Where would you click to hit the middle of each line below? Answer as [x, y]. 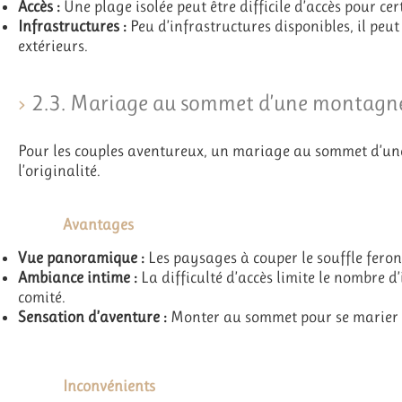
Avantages [98, 224]
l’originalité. [59, 170]
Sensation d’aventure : [92, 317]
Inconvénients [109, 386]
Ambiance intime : [78, 278]
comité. [42, 297]
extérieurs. [53, 46]
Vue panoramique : [81, 258]
